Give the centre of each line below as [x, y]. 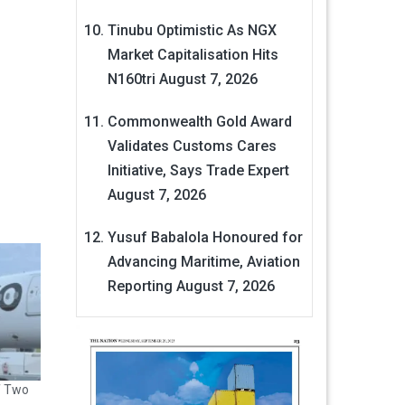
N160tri [131, 80]
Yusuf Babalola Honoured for [205, 238]
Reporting [140, 287]
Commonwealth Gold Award [199, 122]
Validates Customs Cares [192, 146]
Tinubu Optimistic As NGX [192, 31]
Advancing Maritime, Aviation [203, 262]
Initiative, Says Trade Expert [198, 171]
